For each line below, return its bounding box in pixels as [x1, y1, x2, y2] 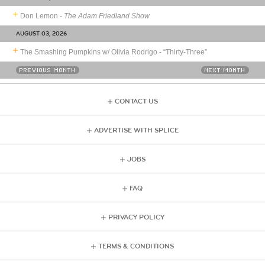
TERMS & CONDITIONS [98, 241, 174, 251]
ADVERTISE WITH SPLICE [93, 125, 179, 135]
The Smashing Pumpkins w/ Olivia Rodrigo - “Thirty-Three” [20, 47, 207, 56]
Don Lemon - [20, 11, 64, 20]
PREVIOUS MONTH [19, 66, 76, 73]
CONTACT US [114, 96, 158, 106]
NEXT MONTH [205, 66, 246, 73]
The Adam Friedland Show [64, 11, 150, 20]
